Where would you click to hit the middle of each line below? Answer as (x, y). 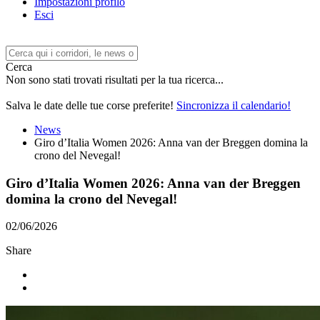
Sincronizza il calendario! (234, 105)
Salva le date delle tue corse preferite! (91, 105)
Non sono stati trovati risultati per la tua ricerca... (115, 80)
